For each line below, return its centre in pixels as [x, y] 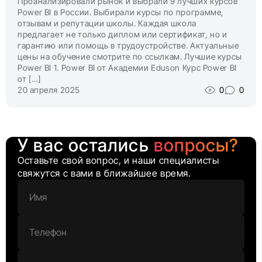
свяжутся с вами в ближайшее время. [104, 173]
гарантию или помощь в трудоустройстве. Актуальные [128, 45]
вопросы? [196, 145]
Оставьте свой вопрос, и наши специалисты [118, 160]
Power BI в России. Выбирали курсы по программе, [121, 12]
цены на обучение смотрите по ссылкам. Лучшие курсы [130, 56]
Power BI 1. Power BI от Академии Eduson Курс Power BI [127, 67]
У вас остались [86, 145]
